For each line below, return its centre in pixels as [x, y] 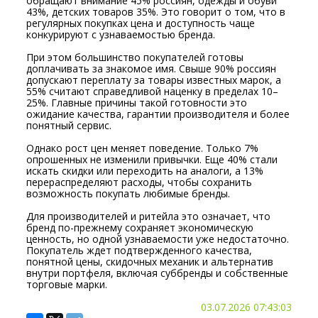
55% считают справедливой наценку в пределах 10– [153, 91]
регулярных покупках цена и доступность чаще [141, 23]
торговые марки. [67, 284]
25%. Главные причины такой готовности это [137, 102]
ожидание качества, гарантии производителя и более [158, 114]
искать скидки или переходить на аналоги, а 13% [145, 170]
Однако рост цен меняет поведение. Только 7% [143, 148]
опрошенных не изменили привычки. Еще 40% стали [152, 159]
